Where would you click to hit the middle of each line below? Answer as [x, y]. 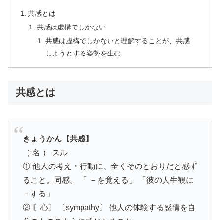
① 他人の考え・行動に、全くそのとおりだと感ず [110, 166]
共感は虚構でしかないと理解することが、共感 [117, 41]
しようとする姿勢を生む [83, 53]
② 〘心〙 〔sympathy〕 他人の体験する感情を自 [109, 207]
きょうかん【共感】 [58, 138]
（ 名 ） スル [45, 152]
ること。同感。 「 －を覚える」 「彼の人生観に [108, 180]
